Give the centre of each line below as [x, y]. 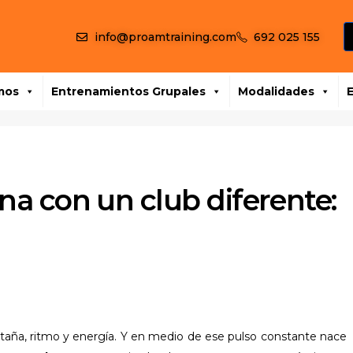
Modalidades [277, 92]
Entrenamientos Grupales [129, 92]
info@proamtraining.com [165, 37]
